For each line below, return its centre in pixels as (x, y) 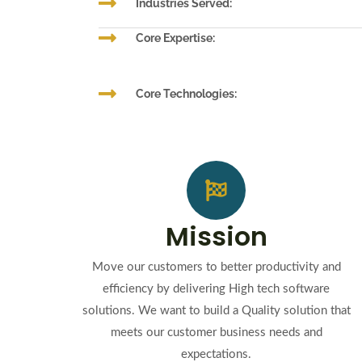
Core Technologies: (187, 94)
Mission (216, 236)
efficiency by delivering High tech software (217, 289)
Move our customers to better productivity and (216, 267)
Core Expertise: (176, 38)
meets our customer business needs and (216, 333)
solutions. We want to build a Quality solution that (217, 311)
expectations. (217, 354)
